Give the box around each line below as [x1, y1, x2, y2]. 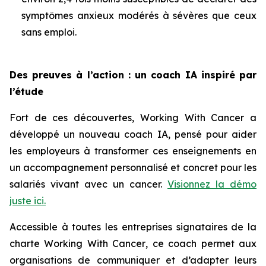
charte [9, 237, 45, 250]
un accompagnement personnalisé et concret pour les [9, 161, 256, 174]
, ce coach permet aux [145, 237, 257, 250]
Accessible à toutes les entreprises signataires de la [9, 221, 256, 233]
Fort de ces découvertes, [9, 112, 140, 124]
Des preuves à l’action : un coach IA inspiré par [9, 69, 256, 81]
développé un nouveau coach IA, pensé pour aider [9, 128, 256, 141]
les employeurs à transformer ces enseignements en [9, 145, 256, 157]
